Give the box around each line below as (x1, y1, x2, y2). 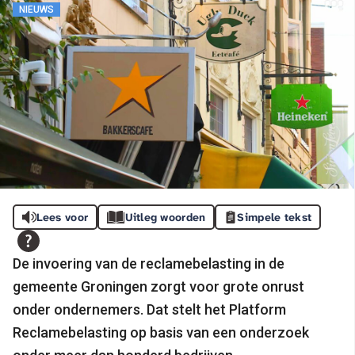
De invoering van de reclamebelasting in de (13, 254, 284, 272)
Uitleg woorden (124, 209, 206, 224)
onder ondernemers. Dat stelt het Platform (13, 300, 286, 318)
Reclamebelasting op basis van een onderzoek (13, 323, 309, 341)
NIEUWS (19, 3, 54, 15)
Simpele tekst (237, 209, 312, 224)
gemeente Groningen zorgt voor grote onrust (13, 277, 304, 295)
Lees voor (36, 209, 89, 224)
